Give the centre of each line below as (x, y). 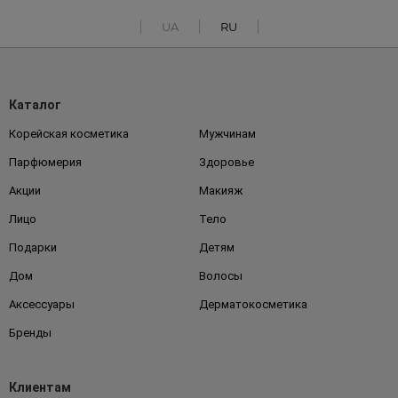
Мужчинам (227, 134)
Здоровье (227, 163)
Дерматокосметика (253, 305)
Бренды (30, 333)
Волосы (221, 276)
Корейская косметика (69, 134)
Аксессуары (42, 305)
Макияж (221, 191)
